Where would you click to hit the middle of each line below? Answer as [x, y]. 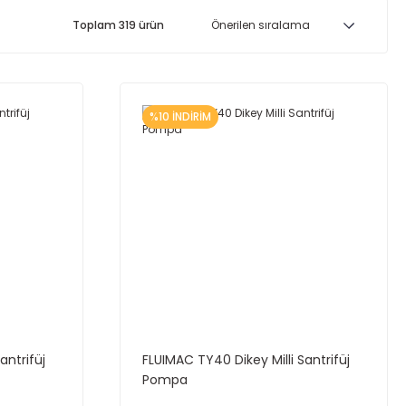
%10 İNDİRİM [180, 116]
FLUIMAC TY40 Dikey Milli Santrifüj [246, 359]
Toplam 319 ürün [118, 24]
